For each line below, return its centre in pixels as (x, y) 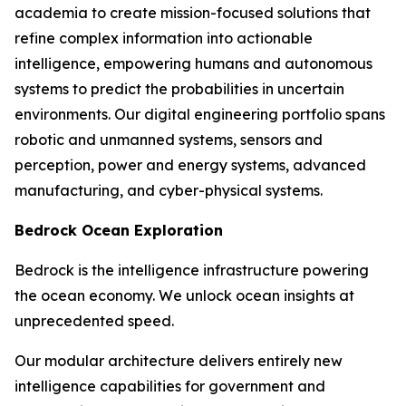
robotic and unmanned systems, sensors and (169, 140)
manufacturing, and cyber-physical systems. (169, 191)
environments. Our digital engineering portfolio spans (200, 115)
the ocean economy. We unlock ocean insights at (184, 296)
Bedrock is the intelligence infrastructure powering (192, 271)
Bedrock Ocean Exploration (119, 231)
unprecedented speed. (94, 321)
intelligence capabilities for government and (170, 387)
